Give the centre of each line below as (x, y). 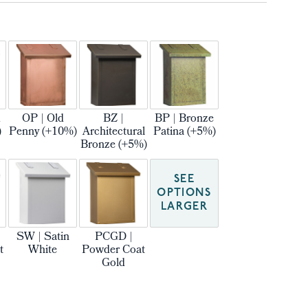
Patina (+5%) (184, 132)
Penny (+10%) (43, 132)
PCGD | (113, 238)
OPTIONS (184, 193)
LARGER (184, 207)
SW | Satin (43, 238)
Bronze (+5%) (113, 145)
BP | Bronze (184, 119)
